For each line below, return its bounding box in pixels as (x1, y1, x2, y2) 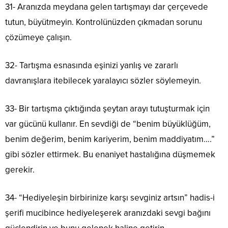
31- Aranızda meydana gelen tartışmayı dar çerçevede (5, 1, 208, 12)
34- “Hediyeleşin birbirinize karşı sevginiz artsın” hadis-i (5, 192, 215, 203)
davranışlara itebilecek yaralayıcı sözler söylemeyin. (5, 75, 201, 86)
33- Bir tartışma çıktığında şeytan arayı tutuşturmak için (5, 103, 210, 114)
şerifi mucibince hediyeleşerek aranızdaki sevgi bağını (5, 207, 211, 218)
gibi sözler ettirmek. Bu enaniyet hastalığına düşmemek (5, 149, 215, 160)
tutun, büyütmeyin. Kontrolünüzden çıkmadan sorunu (5, 16, 202, 27)
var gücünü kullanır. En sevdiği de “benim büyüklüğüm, (5, 118, 211, 129)
